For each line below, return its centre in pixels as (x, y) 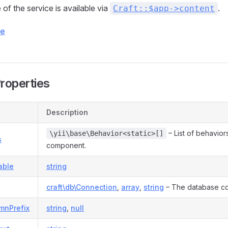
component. (66, 145)
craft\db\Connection (82, 187)
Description (67, 112)
